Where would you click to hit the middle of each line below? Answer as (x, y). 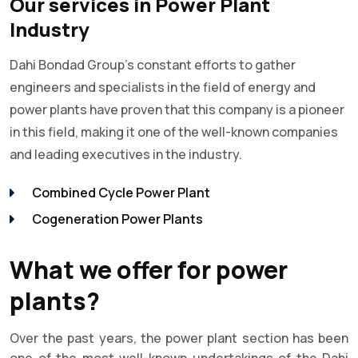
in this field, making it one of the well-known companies (174, 131)
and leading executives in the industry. (126, 154)
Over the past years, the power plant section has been (179, 338)
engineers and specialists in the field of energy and (163, 87)
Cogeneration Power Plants (117, 219)
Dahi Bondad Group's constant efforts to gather (153, 64)
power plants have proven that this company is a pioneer (177, 109)
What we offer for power (149, 269)
